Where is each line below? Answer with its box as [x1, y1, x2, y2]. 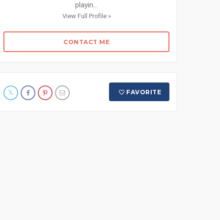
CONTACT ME [63, 38, 110, 46]
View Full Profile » [62, 12, 111, 20]
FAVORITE [126, 88, 162, 96]
